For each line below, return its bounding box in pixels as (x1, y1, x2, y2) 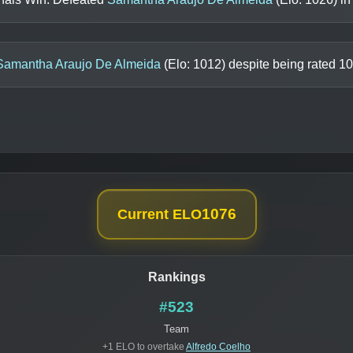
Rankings (147, 269, 206, 284)
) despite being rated (221, 57, 339, 71)
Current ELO (117, 206, 202, 222)
